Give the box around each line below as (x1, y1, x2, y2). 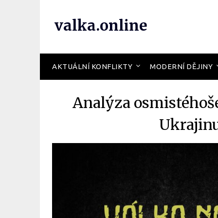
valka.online (54, 16, 147, 35)
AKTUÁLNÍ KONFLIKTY (52, 62, 132, 71)
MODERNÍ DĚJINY (150, 62, 213, 71)
